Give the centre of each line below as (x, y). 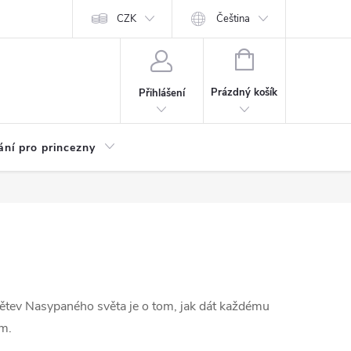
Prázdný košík (244, 92)
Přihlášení (161, 93)
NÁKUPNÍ (275, 58)
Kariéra (20, 19)
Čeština (233, 19)
